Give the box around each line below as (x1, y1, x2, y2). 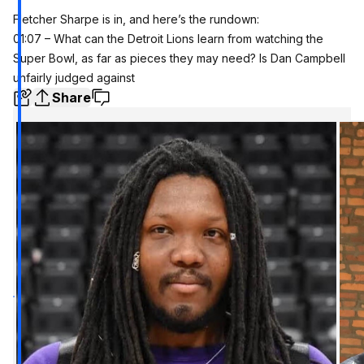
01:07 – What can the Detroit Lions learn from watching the (13, 31, 323, 45)
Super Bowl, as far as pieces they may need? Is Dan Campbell (13, 50, 345, 65)
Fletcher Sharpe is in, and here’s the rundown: (13, 11, 259, 26)
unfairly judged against (13, 70, 135, 84)
